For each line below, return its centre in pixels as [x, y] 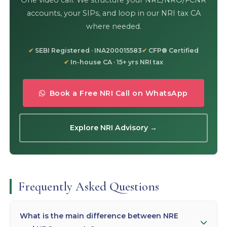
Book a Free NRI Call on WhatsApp [119, 93]
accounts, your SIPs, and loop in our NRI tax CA [113, 13]
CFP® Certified [174, 50]
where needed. [113, 27]
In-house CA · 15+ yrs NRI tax [117, 62]
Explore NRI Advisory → [113, 128]
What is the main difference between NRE [99, 216]
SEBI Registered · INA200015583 [88, 50]
